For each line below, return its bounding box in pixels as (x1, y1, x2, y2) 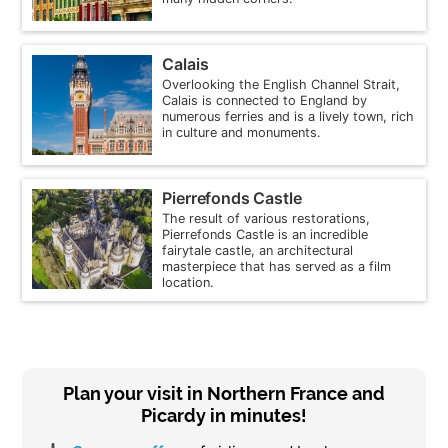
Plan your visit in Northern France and (63, 382, 385, 404)
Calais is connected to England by (162, 92, 368, 108)
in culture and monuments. (162, 124, 322, 140)
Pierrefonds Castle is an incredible (162, 226, 369, 242)
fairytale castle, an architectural (162, 242, 354, 258)
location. (162, 274, 215, 290)
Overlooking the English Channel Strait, (162, 76, 401, 92)
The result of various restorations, (162, 210, 371, 226)
